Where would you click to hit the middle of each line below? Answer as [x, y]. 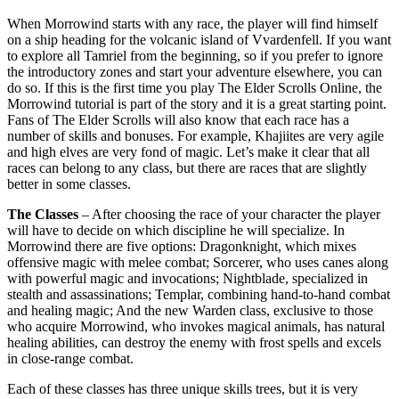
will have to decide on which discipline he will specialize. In [176, 230]
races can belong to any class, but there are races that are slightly [187, 167]
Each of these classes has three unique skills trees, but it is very [183, 388]
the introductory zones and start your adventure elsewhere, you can [195, 71]
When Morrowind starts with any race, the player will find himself [192, 23]
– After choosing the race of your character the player [229, 214]
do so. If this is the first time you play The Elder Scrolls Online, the [195, 87]
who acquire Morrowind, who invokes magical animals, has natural [196, 326]
